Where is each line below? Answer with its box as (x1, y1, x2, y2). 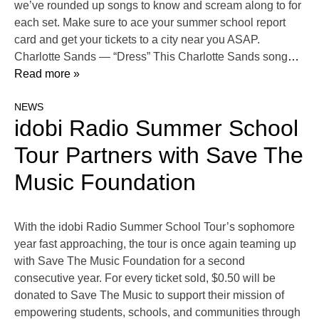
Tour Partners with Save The (14, 142, 303, 169)
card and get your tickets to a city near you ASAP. (14, 33, 260, 46)
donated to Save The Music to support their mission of (14, 289, 284, 302)
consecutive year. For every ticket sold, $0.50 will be (14, 272, 276, 285)
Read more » (14, 68, 80, 80)
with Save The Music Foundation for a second (14, 255, 245, 268)
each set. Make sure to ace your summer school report (14, 16, 286, 29)
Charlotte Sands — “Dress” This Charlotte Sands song (14, 51, 288, 63)
